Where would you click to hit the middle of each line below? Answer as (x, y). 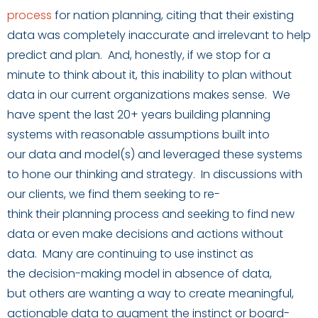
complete (90, 35)
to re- (203, 194)
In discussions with (252, 174)
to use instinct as (205, 253)
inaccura (152, 35)
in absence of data (216, 273)
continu (119, 253)
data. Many (42, 253)
